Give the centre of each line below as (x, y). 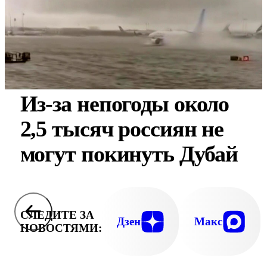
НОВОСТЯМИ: (61, 228)
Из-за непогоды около (125, 104)
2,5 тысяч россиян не (122, 129)
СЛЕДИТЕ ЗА (57, 215)
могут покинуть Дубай (129, 154)
